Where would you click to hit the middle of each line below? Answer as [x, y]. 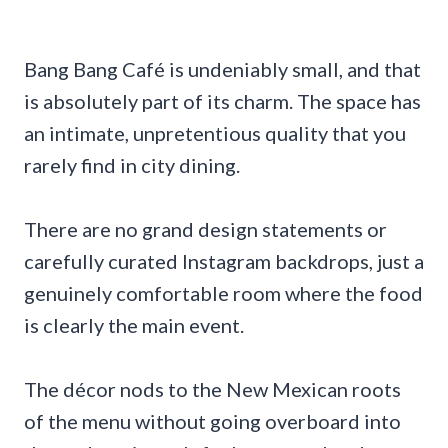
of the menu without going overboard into [212, 421]
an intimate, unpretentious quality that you [215, 133]
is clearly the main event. [134, 325]
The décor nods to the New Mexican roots [212, 389]
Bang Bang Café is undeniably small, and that [222, 69]
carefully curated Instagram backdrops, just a [224, 261]
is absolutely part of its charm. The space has [222, 101]
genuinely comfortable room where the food [223, 293]
